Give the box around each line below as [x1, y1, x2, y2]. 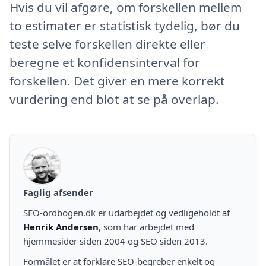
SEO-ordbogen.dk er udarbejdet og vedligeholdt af [23, 206, 230, 218]
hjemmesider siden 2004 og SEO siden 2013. [23, 235, 208, 247]
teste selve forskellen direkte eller [9, 35, 205, 52]
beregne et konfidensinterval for [9, 53, 200, 71]
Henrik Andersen [23, 220, 99, 233]
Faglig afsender [23, 186, 93, 198]
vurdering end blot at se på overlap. [9, 90, 219, 107]
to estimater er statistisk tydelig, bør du [9, 17, 240, 34]
